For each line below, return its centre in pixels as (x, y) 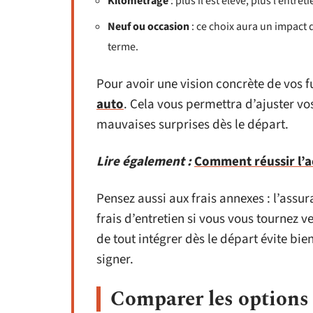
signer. (115, 260)
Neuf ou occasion (148, 27)
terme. (123, 47)
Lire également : (144, 162)
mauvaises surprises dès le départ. (192, 125)
